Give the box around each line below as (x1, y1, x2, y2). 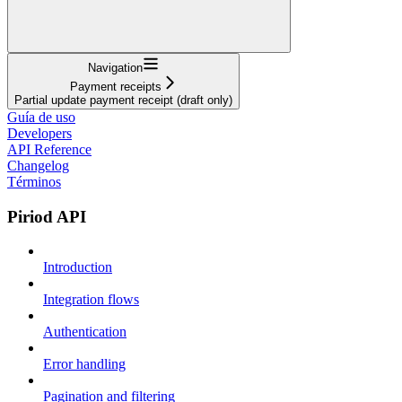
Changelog (7, 157, 69, 173)
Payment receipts (69, 79, 162, 93)
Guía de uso (7, 109, 75, 125)
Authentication (43, 324, 127, 340)
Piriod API (7, 206, 86, 226)
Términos (7, 173, 61, 189)
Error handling (43, 356, 126, 372)
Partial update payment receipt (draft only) (14, 92, 232, 107)
